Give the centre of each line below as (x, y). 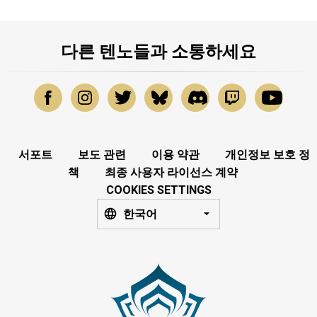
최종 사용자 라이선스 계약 (171, 172)
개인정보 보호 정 (267, 154)
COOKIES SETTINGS (158, 190)
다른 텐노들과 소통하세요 (158, 51)
